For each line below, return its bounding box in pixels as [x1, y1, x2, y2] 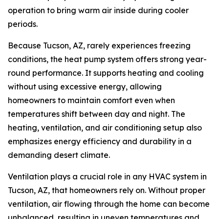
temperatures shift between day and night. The [8, 109, 185, 119]
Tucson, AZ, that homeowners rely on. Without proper [8, 185, 205, 195]
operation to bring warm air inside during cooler [8, 5, 189, 15]
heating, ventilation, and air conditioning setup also [8, 123, 202, 132]
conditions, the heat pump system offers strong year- [8, 54, 207, 64]
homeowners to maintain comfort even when [8, 95, 175, 105]
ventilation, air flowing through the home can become [8, 199, 210, 209]
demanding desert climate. [8, 150, 110, 160]
